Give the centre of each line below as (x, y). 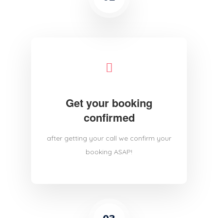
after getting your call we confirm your (109, 138)
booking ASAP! (109, 152)
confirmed (109, 118)
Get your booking (109, 103)
